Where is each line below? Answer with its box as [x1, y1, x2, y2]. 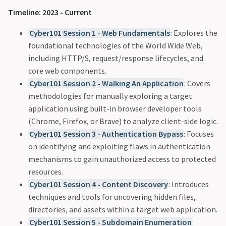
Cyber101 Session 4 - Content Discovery [29, 179, 168, 190]
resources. [28, 166, 63, 177]
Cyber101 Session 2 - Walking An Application [29, 78, 184, 89]
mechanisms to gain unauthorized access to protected [28, 154, 216, 164]
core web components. [28, 66, 106, 76]
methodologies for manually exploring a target [28, 91, 192, 101]
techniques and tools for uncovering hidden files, [28, 192, 196, 202]
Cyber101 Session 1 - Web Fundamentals [29, 28, 170, 38]
